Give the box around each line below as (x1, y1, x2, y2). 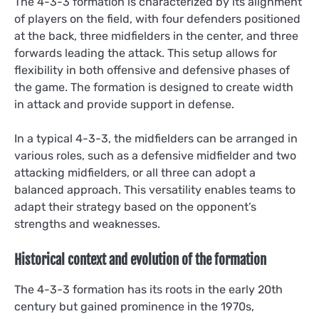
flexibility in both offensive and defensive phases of (14, 63, 290, 77)
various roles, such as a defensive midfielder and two (14, 148, 296, 162)
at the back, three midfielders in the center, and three (14, 28, 298, 43)
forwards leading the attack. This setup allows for (14, 46, 277, 60)
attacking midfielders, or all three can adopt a (14, 165, 256, 179)
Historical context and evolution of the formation (14, 251, 266, 269)
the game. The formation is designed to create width (14, 80, 293, 94)
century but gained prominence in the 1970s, (14, 300, 254, 314)
